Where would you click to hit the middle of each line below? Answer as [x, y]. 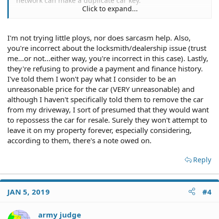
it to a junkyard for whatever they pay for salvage [97, 84]
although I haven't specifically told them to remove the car [105, 99]
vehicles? [31, 93]
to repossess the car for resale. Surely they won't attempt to [107, 120]
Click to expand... [110, 9]
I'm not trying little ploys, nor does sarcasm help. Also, [99, 37]
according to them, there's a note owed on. [79, 140]
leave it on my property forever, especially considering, [99, 130]
